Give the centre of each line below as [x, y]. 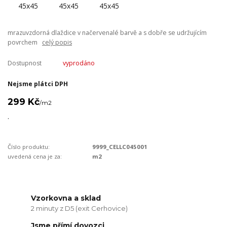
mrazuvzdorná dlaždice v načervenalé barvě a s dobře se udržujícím [107, 32]
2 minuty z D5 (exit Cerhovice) [80, 208]
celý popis [57, 42]
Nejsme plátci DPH [38, 84]
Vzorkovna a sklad [66, 198]
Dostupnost [25, 63]
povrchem [25, 42]
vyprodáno [79, 63]
